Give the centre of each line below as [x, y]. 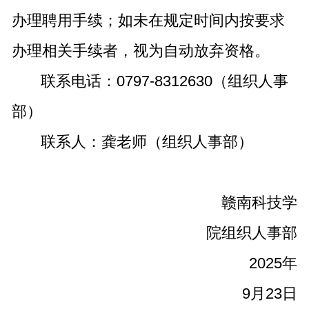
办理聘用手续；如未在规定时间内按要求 [148, 21]
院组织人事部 [252, 233]
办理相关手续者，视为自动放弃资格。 [140, 51]
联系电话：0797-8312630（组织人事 [165, 81]
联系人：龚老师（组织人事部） [147, 142]
